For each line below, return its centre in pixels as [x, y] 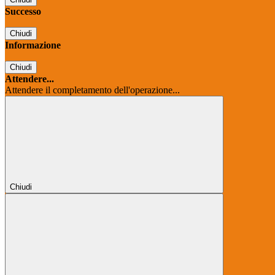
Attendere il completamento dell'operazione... [92, 90]
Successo [23, 12]
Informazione [33, 45]
